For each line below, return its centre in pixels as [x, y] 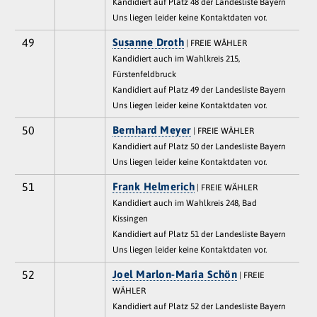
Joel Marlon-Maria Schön [175, 274]
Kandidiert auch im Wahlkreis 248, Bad [184, 203]
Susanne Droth [148, 42]
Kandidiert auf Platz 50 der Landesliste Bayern [199, 146]
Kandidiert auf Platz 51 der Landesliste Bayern [199, 234]
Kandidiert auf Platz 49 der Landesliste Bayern [199, 90]
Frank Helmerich [154, 186]
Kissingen [130, 218]
